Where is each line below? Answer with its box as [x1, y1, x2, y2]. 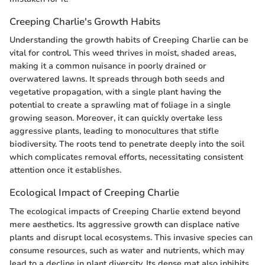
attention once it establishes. [9, 164, 121, 176]
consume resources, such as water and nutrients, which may [9, 244, 244, 256]
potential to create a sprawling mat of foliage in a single [9, 99, 231, 111]
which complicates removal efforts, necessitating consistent [9, 151, 243, 163]
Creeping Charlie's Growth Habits [9, 15, 160, 29]
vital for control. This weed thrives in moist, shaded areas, [9, 47, 236, 59]
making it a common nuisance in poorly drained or [9, 60, 206, 72]
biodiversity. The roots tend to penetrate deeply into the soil [9, 138, 244, 150]
